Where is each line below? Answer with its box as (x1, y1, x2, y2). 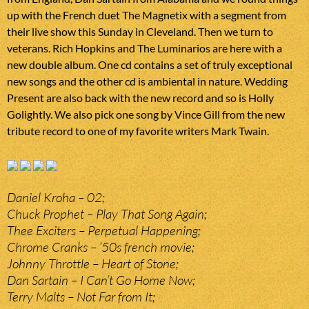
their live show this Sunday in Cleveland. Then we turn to (7, 25, 273, 39)
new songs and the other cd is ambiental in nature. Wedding (7, 74, 288, 88)
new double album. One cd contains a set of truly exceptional (7, 58, 292, 72)
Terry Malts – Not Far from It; (7, 288, 155, 306)
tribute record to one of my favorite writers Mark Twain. (7, 124, 269, 138)
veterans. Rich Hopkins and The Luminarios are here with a (7, 41, 282, 55)
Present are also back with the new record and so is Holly (7, 91, 274, 105)
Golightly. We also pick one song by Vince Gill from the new (7, 108, 285, 121)
